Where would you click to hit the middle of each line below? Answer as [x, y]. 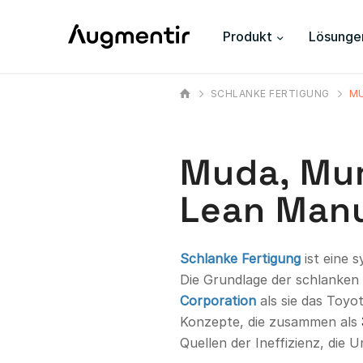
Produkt [247, 36]
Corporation [218, 300]
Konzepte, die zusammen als [271, 321]
